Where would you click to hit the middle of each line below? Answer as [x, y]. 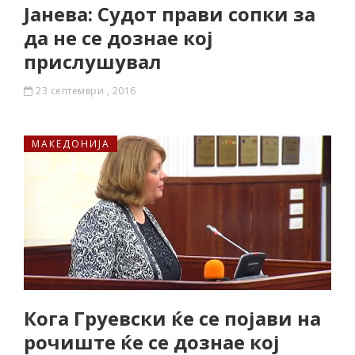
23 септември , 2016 [86, 91]
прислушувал [93, 61]
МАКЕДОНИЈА [71, 144]
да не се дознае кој [118, 38]
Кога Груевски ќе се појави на [172, 318]
